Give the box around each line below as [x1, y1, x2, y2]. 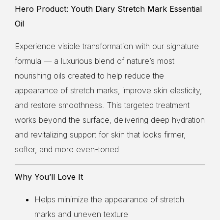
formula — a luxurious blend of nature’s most [15, 55, 174, 66]
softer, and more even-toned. [15, 144, 121, 154]
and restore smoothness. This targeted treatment [15, 100, 190, 110]
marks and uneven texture [34, 209, 128, 219]
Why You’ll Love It [15, 171, 83, 182]
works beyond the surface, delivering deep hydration [15, 114, 205, 125]
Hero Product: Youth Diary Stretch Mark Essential [15, 3, 202, 14]
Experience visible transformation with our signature [15, 41, 199, 51]
